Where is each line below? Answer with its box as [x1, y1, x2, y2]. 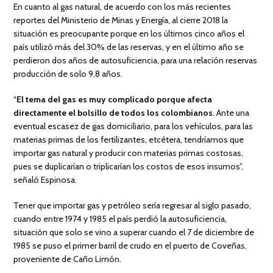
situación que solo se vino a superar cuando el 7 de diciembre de [13, 226, 255, 238]
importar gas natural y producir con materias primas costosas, [13, 147, 244, 158]
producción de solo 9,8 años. [13, 68, 123, 79]
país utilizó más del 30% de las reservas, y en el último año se [13, 41, 244, 52]
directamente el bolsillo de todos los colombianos [13, 107, 213, 118]
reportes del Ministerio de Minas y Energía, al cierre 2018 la [13, 14, 229, 26]
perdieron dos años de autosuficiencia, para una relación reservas [13, 54, 258, 66]
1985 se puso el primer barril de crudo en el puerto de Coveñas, [13, 239, 247, 251]
